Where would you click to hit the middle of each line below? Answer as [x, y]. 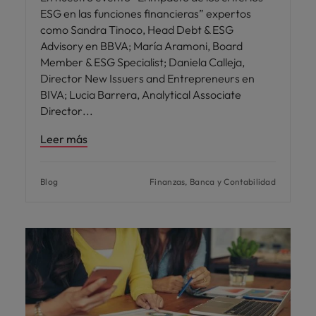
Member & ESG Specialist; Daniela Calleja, [142, 62]
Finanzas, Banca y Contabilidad [213, 182]
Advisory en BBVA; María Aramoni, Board [141, 46]
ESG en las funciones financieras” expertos [146, 14]
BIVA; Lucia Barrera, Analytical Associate [141, 95]
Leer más [64, 139]
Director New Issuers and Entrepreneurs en [147, 79]
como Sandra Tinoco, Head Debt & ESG [137, 30]
